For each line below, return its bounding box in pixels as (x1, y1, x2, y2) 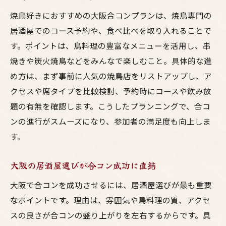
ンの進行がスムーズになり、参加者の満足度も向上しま (10, 116, 211, 127)
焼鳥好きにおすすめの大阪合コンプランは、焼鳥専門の (10, 10, 212, 21)
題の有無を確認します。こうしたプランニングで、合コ (10, 100, 210, 111)
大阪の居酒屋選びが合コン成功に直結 (10, 159, 156, 172)
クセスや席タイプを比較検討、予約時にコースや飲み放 (10, 85, 211, 96)
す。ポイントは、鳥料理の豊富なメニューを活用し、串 (10, 40, 211, 51)
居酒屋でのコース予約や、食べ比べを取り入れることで (10, 25, 211, 36)
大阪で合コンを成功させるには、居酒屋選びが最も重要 (10, 179, 212, 190)
